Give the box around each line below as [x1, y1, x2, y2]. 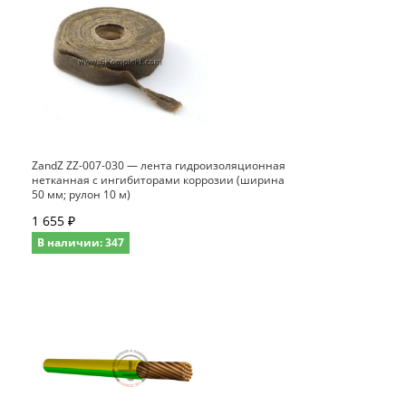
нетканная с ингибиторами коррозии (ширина [32, 172, 285, 188]
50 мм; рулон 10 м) [32, 187, 130, 203]
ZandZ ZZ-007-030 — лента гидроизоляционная [32, 158, 285, 174]
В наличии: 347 [37, 235, 124, 251]
